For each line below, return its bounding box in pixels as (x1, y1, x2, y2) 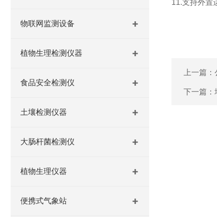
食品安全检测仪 (20, 78, 75, 87)
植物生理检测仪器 (20, 49, 82, 57)
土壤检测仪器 (20, 108, 67, 116)
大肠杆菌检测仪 (20, 138, 75, 146)
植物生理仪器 (20, 167, 67, 175)
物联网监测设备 (20, 19, 75, 28)
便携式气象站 (20, 197, 67, 205)
